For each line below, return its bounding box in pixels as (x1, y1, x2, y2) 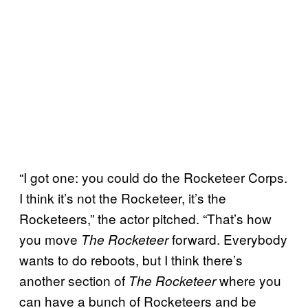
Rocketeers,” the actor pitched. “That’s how (19, 208, 272, 228)
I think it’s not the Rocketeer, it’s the (19, 188, 226, 207)
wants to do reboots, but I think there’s (19, 250, 243, 269)
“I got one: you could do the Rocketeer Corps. (19, 167, 287, 186)
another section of (19, 270, 129, 289)
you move (19, 229, 81, 248)
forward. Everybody (172, 229, 287, 248)
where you (219, 270, 281, 289)
